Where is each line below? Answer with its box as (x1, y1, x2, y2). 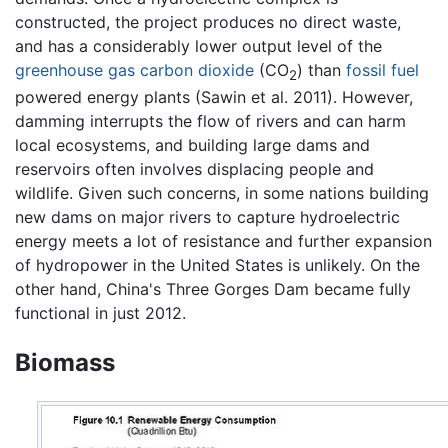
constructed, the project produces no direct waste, (15, 11, 401, 32)
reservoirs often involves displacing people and (15, 158, 374, 179)
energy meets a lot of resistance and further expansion (15, 230, 432, 251)
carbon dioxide (140, 59, 254, 80)
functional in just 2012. (15, 302, 186, 323)
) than (297, 59, 346, 80)
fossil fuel (346, 59, 419, 80)
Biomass (15, 347, 115, 377)
